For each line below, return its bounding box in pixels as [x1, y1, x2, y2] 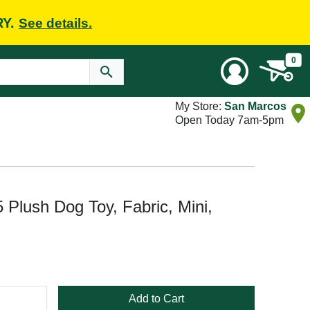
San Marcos [224, 100, 286, 112]
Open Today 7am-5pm [175, 114, 284, 126]
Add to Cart [129, 293, 184, 304]
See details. [19, 15, 92, 30]
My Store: [175, 100, 224, 112]
